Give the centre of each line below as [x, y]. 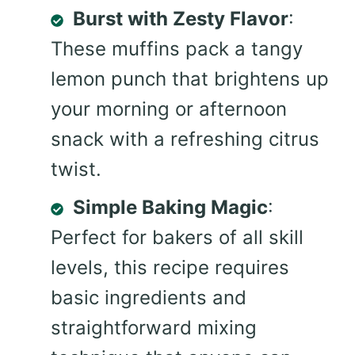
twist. [76, 170]
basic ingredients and [149, 298]
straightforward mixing [154, 328]
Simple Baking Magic [170, 208]
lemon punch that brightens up [190, 79]
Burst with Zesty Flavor [181, 19]
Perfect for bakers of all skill [177, 238]
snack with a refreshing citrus [185, 139]
